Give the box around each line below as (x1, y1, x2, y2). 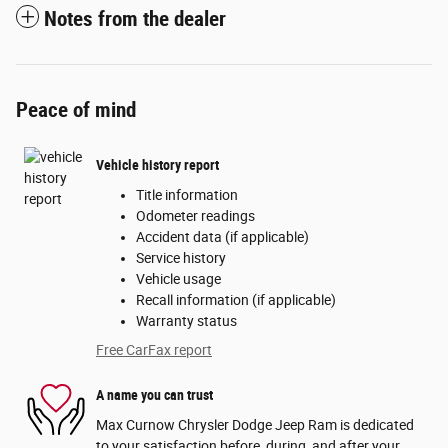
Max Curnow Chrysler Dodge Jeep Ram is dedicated (96, 416, 414, 433)
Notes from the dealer (44, 6, 226, 31)
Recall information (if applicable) (136, 291, 336, 308)
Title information (136, 186, 238, 203)
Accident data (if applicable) (136, 228, 309, 245)
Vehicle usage (136, 270, 221, 287)
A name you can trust (96, 387, 213, 404)
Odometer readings (136, 207, 255, 224)
